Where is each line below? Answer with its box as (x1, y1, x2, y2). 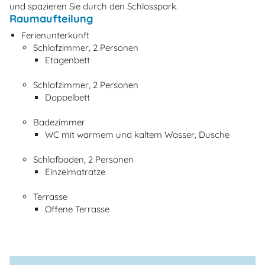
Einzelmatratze (45, 166, 105, 178)
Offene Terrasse (45, 203, 109, 215)
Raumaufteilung (9, 11, 93, 25)
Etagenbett (45, 54, 90, 66)
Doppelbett (45, 92, 90, 104)
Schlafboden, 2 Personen (33, 154, 134, 166)
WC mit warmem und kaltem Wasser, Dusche (45, 129, 230, 141)
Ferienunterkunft (21, 30, 89, 41)
